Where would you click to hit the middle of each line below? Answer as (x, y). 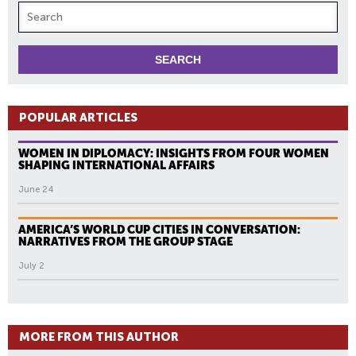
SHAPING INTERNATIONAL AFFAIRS (116, 166)
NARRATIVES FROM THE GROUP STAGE (126, 242)
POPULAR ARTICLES (78, 118)
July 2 (31, 266)
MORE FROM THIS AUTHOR (99, 337)
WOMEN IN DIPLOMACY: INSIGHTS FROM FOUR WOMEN (174, 154)
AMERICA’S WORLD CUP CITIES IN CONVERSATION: (159, 230)
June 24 (36, 190)
